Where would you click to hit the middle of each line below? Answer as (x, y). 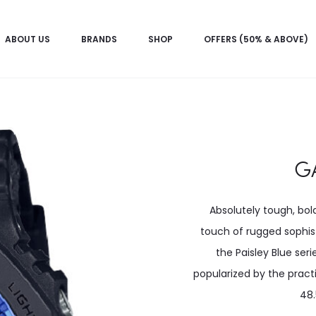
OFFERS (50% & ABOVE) (256, 39)
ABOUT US (28, 39)
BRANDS (99, 39)
